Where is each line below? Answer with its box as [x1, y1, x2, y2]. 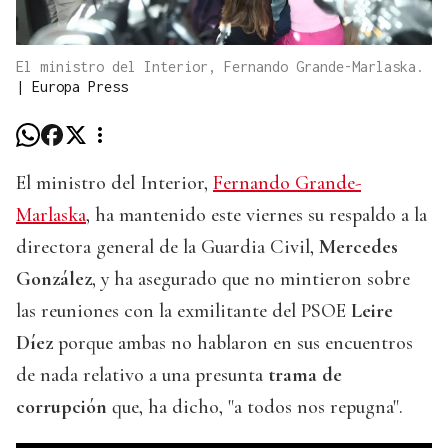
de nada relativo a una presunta [16, 363, 268, 388]
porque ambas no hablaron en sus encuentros [53, 331, 413, 356]
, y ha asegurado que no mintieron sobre [92, 267, 410, 292]
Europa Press [32, 78, 128, 96]
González [16, 267, 92, 292]
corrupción [16, 395, 107, 420]
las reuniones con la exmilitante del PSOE [16, 299, 351, 324]
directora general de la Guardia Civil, [16, 235, 319, 260]
